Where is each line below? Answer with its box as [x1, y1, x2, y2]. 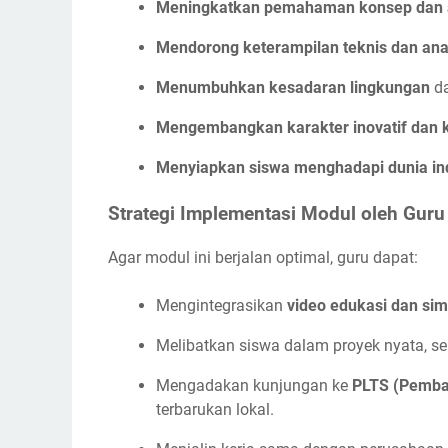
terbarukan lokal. [156, 400, 274, 420]
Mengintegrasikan [156, 296, 287, 316]
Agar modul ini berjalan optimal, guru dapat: [108, 248, 418, 268]
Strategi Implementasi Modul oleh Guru [108, 202, 445, 225]
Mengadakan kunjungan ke [156, 376, 352, 396]
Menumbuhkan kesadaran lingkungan [156, 77, 430, 97]
